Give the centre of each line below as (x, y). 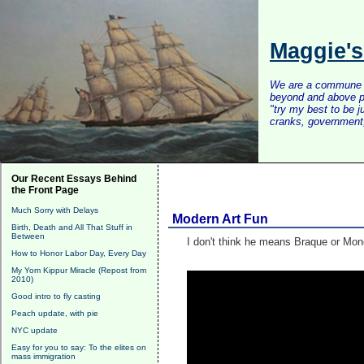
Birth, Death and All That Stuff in (72, 227)
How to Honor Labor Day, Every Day (79, 253)
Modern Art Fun (220, 219)
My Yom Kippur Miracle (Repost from (79, 270)
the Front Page (45, 190)
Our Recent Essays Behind (74, 179)
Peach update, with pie (55, 313)
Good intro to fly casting (56, 296)
